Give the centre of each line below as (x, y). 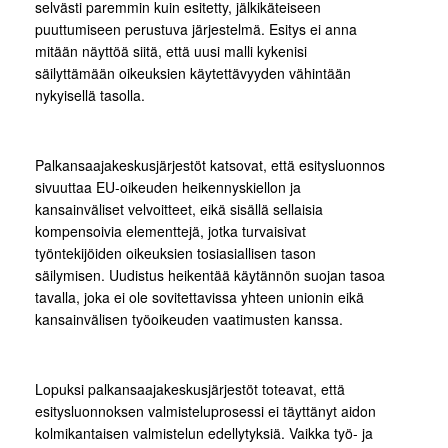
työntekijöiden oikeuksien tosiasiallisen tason (175, 253)
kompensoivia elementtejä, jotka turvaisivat (170, 231)
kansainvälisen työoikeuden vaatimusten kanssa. (189, 319)
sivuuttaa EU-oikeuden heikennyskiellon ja (168, 187)
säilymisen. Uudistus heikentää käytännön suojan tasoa (210, 275)
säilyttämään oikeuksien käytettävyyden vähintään (193, 73)
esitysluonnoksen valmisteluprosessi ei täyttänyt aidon (205, 411)
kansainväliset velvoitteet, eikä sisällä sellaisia (179, 209)
